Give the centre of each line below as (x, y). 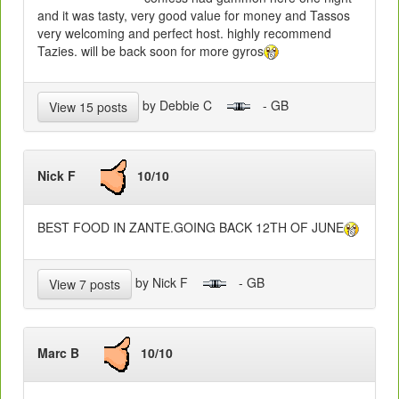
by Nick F (167, 282)
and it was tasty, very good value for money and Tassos (194, 15)
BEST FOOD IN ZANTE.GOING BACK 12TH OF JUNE (191, 228)
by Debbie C (183, 106)
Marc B (71, 353)
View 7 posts (85, 285)
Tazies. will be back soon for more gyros (151, 50)
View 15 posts (88, 107)
